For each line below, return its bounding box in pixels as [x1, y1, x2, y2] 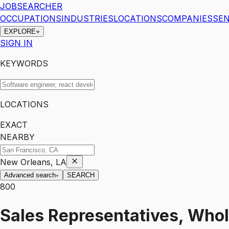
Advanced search [4, 171, 56, 179]
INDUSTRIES [61, 13, 113, 24]
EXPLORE [4, 28, 36, 35]
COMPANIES [162, 13, 213, 24]
